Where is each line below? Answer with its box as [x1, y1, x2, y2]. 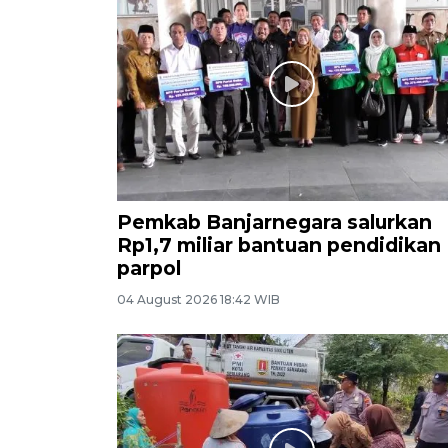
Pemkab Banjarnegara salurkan [117, 210, 432, 235]
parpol [117, 256, 181, 281]
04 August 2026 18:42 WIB [117, 292, 280, 308]
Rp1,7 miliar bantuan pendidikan [117, 233, 441, 258]
